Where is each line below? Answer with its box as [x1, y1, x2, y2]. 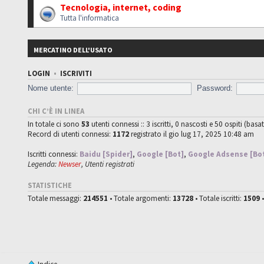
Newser [58, 159, 82, 169]
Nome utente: [28, 83, 74, 93]
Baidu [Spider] [80, 148, 133, 159]
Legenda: [28, 159, 59, 169]
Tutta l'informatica [60, 12, 120, 23]
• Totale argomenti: [108, 193, 173, 203]
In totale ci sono [28, 118, 82, 129]
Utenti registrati [85, 159, 135, 169]
